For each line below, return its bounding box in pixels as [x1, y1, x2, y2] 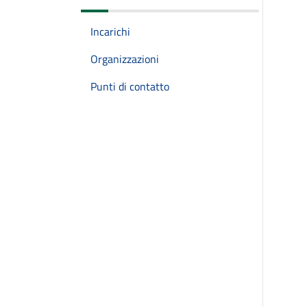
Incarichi [90, 23, 130, 40]
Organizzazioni [90, 51, 159, 67]
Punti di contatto [90, 78, 169, 95]
